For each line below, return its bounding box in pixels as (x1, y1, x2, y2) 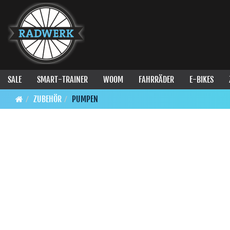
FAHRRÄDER (139, 74, 174, 85)
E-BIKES (189, 74, 214, 85)
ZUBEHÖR (33, 94, 62, 104)
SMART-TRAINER (37, 74, 88, 85)
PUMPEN (72, 94, 98, 104)
